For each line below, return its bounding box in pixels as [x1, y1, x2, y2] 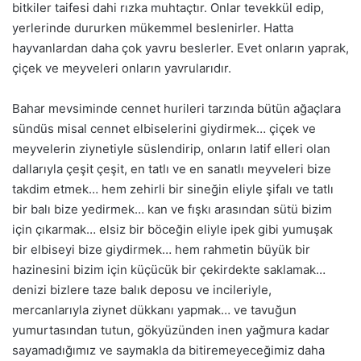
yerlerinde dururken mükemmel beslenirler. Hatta [12, 20, 293, 36]
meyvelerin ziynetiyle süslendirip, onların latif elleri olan [12, 141, 330, 157]
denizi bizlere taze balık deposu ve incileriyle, [12, 282, 272, 298]
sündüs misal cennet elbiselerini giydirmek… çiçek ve [12, 121, 316, 137]
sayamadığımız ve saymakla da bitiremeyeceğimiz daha [12, 342, 325, 359]
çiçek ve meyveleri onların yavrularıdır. [12, 60, 231, 77]
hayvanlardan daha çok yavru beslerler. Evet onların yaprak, [12, 40, 349, 56]
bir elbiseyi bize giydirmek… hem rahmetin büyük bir [12, 242, 310, 258]
